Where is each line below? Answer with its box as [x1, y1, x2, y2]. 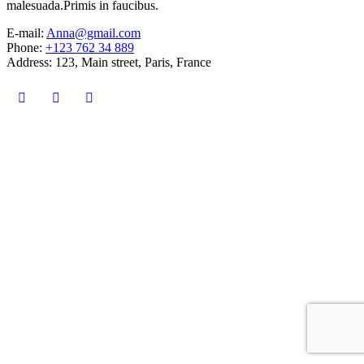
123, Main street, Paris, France [55, 55, 211, 70]
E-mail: [6, 26, 46, 41]
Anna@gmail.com [46, 26, 141, 41]
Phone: [6, 41, 45, 55]
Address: [6, 55, 55, 70]
